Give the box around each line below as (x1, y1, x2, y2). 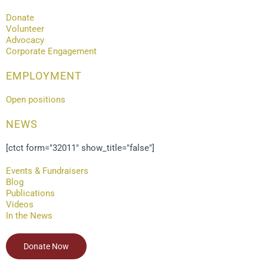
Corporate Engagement (6, 45, 97, 57)
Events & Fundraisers (6, 165, 88, 176)
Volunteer (6, 23, 44, 34)
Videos (6, 199, 34, 210)
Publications (6, 187, 55, 199)
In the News (6, 210, 52, 221)
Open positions (6, 94, 65, 105)
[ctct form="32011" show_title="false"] (6, 142, 154, 153)
